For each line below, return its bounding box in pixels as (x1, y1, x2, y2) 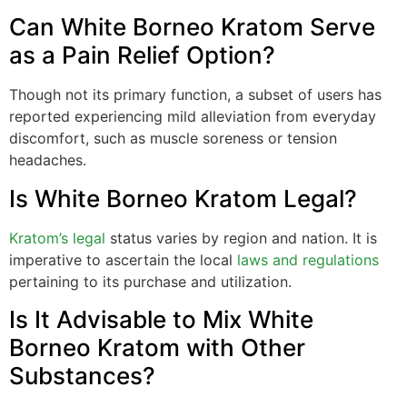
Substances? (9, 362, 155, 391)
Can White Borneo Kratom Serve (9, 13, 375, 42)
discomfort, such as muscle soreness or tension (9, 129, 337, 148)
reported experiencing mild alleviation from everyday (9, 107, 376, 126)
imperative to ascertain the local (9, 250, 237, 269)
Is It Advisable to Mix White (9, 305, 313, 334)
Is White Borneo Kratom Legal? (9, 184, 357, 213)
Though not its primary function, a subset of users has (9, 85, 382, 104)
